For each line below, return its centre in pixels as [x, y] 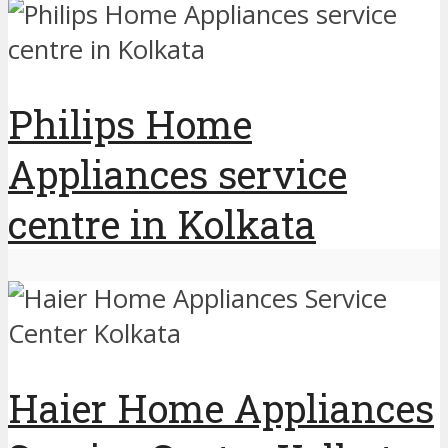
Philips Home [130, 124]
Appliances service [177, 174]
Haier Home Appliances [221, 407]
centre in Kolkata [162, 224]
